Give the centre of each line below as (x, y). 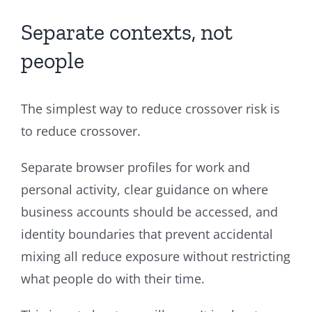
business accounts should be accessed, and (149, 211)
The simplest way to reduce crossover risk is (150, 108)
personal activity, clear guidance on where (145, 189)
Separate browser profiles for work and (135, 167)
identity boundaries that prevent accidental (147, 234)
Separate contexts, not (127, 32)
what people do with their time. (113, 278)
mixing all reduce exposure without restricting (156, 256)
